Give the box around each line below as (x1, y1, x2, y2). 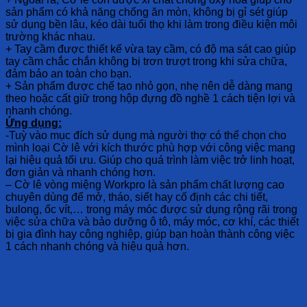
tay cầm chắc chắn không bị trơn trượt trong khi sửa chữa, (5, 56, 287, 67)
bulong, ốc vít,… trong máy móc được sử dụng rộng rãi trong (5, 204, 297, 215)
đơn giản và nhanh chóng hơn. (5, 167, 156, 178)
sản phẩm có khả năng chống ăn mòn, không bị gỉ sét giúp (5, 6, 288, 18)
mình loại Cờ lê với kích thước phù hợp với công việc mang (5, 142, 295, 153)
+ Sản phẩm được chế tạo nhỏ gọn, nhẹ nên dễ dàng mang (5, 80, 293, 92)
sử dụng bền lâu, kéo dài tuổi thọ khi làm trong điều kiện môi (5, 19, 297, 30)
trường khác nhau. (5, 31, 95, 42)
